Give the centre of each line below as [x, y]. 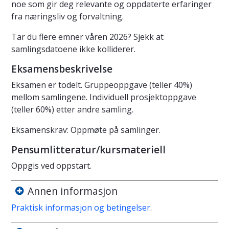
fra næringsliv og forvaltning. [67, 17]
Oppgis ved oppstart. [51, 166]
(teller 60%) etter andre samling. [72, 110]
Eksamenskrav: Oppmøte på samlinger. [86, 130]
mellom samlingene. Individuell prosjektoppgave [104, 97]
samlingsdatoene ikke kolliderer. [73, 49]
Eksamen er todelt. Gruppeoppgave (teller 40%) [102, 85]
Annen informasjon [73, 191]
